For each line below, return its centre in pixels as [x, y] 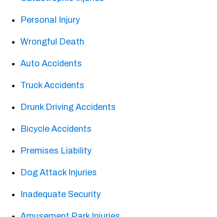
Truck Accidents [53, 85]
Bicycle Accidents [56, 129]
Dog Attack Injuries [59, 173]
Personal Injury [50, 20]
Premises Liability [56, 151]
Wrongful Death [53, 42]
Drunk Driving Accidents [68, 107]
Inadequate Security [61, 194]
